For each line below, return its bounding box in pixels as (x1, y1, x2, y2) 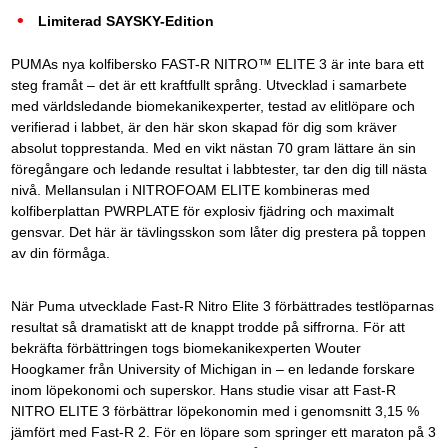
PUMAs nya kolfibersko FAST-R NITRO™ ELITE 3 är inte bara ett (10, 56, 424, 72)
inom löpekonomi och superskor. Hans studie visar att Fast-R (10, 382, 396, 398)
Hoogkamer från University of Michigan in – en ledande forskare (10, 361, 415, 377)
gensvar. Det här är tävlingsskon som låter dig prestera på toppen (10, 224, 426, 240)
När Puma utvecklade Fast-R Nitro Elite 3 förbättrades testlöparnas (10, 298, 434, 314)
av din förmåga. (10, 245, 110, 261)
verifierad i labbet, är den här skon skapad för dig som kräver (10, 119, 397, 135)
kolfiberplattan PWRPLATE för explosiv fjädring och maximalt (10, 203, 394, 219)
